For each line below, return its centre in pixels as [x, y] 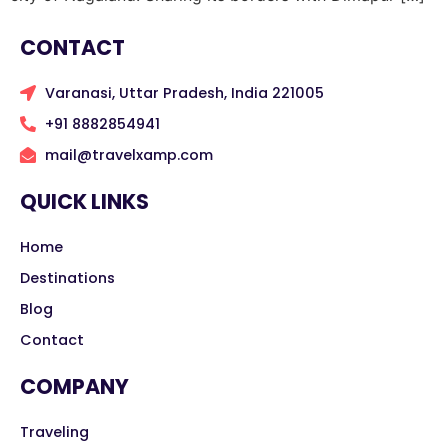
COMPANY [74, 386]
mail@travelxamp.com [129, 154]
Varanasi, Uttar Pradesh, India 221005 [184, 92]
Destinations [67, 277]
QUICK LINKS [84, 201]
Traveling [54, 431]
